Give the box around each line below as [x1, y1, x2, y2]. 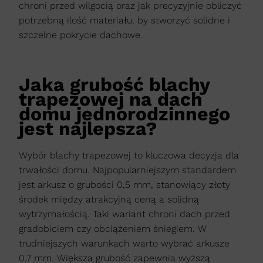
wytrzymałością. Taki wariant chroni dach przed [19, 208, 230, 220]
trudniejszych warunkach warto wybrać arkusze [19, 238, 230, 249]
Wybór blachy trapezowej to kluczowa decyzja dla [19, 150, 239, 161]
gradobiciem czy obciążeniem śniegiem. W [19, 223, 207, 235]
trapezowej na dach [19, 88, 203, 111]
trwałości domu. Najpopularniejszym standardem [19, 164, 236, 176]
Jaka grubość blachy [19, 73, 210, 96]
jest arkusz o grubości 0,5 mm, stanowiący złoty [19, 179, 230, 191]
